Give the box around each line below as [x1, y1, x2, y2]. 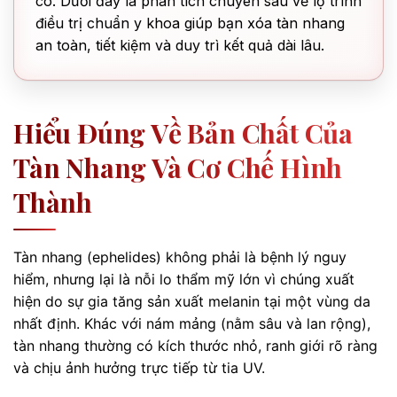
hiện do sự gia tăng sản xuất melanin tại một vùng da [13, 292, 370, 310]
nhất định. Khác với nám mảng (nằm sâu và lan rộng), [13, 315, 370, 332]
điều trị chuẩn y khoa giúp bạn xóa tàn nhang [35, 14, 345, 32]
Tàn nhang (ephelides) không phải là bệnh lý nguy [13, 248, 346, 266]
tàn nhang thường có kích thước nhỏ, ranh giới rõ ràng [13, 337, 378, 354]
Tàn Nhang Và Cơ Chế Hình [13, 150, 343, 185]
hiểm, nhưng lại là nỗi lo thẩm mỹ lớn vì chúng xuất [13, 270, 354, 288]
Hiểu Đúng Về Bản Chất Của [13, 115, 353, 151]
